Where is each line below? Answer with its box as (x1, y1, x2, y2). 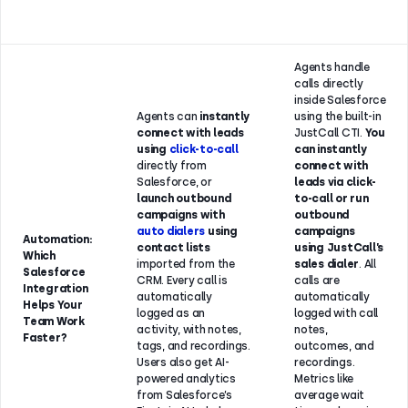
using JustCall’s (294, 241, 384, 254)
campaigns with (137, 209, 225, 221)
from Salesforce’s (137, 389, 232, 402)
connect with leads (137, 127, 244, 139)
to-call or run (294, 192, 369, 205)
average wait (294, 389, 365, 402)
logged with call (294, 307, 379, 320)
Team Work (23, 315, 85, 328)
